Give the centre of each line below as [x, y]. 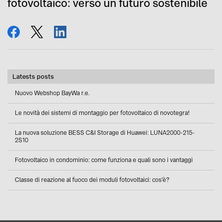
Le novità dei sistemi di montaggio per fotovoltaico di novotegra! [102, 113]
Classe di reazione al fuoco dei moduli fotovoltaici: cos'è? [92, 180]
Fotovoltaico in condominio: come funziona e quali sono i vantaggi [104, 160]
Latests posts [33, 76]
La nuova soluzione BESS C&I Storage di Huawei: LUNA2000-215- [105, 133]
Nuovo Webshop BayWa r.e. [52, 93]
